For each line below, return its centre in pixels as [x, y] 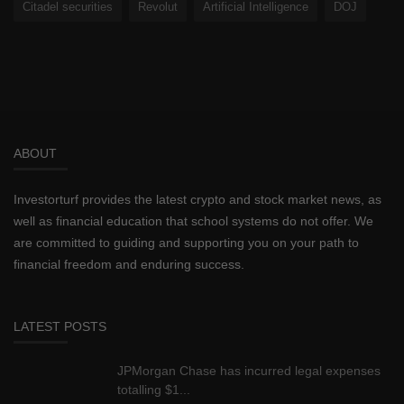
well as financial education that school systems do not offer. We [193, 220]
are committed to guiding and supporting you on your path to [186, 242]
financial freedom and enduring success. [129, 264]
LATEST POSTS [60, 326]
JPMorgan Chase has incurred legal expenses [249, 370]
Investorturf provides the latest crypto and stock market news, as [197, 199]
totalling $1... [154, 389]
